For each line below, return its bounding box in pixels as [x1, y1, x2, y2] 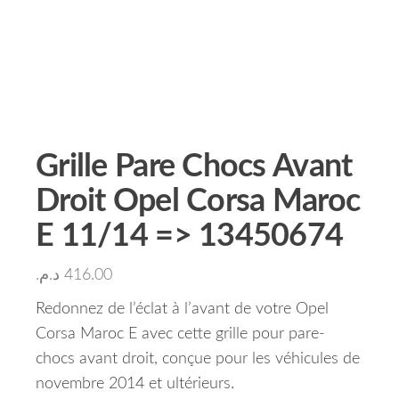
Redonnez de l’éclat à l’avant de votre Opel [36, 301, 329, 317]
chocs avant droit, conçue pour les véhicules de [36, 351, 360, 367]
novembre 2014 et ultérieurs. [36, 376, 234, 392]
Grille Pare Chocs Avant [36, 151, 353, 183]
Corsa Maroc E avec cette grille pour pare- [36, 326, 325, 342]
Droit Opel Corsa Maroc [36, 185, 361, 217]
